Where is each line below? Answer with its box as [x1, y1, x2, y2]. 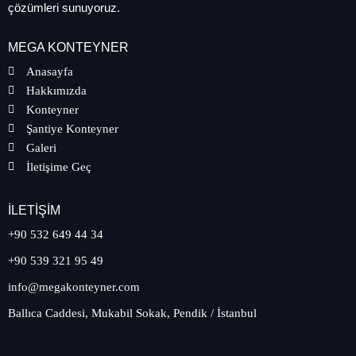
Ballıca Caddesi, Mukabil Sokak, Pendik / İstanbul [8, 307, 257, 319]
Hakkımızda [25, 84, 87, 97]
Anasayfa [25, 65, 73, 78]
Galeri [25, 141, 56, 154]
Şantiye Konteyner [25, 122, 118, 135]
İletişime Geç [25, 161, 91, 173]
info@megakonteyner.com [8, 281, 140, 293]
